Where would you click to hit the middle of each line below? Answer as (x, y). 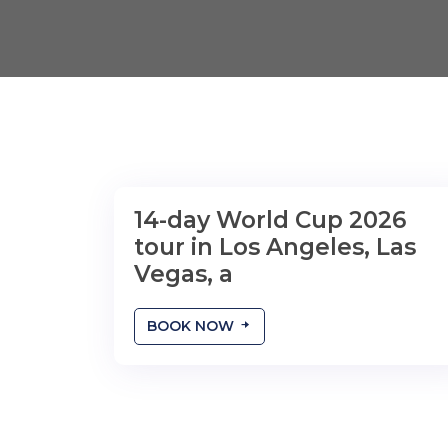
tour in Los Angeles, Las (275, 247)
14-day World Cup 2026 (270, 220)
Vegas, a (183, 274)
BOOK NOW (192, 326)
